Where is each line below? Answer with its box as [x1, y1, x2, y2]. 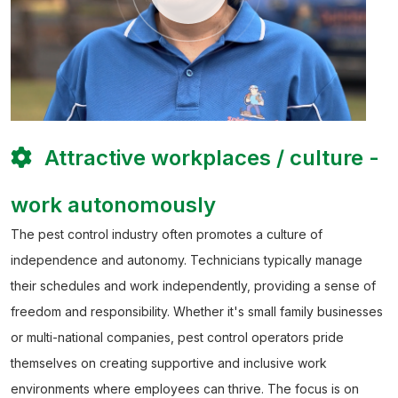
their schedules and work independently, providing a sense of [11, 278, 376, 294]
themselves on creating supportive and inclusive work [11, 355, 327, 371]
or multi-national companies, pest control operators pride [11, 330, 344, 346]
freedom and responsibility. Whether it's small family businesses [11, 304, 383, 320]
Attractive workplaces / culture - [39, 145, 379, 171]
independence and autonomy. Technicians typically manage [11, 252, 362, 268]
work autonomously [11, 192, 216, 219]
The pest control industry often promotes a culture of [11, 227, 322, 243]
